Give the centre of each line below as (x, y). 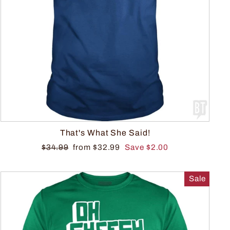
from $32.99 (98, 147)
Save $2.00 (147, 147)
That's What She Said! (105, 132)
